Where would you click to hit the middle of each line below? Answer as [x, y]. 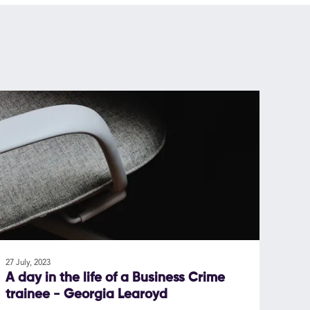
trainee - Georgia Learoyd [86, 295]
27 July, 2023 [28, 263]
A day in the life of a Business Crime [115, 279]
